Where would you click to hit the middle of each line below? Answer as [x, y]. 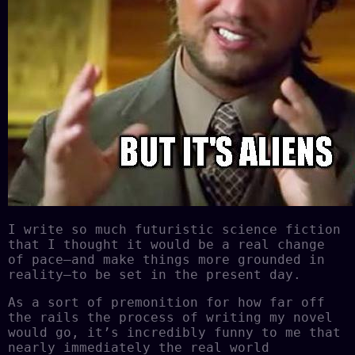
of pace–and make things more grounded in [166, 259]
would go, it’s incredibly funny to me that [174, 332]
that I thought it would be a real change [166, 244]
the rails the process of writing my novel [170, 317]
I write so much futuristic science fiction [174, 229]
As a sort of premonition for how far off [166, 302]
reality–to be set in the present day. [155, 274]
